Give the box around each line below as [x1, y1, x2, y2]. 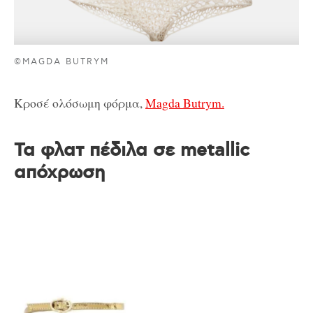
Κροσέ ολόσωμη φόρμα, [14, 94, 145, 112]
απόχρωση [14, 161, 105, 185]
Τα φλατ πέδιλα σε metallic [14, 139, 249, 163]
